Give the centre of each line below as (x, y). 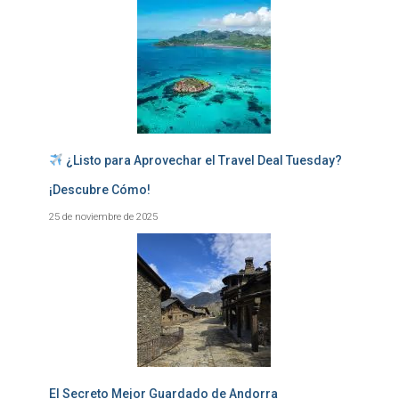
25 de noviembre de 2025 (103, 216)
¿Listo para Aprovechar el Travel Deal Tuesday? (202, 160)
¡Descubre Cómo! (100, 190)
